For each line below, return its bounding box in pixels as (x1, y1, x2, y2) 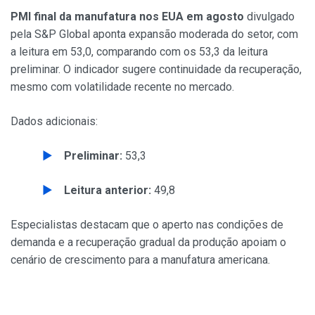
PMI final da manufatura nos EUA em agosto (11, 10, 244, 23)
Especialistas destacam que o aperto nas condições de (11, 218, 283, 231)
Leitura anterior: (64, 184, 151, 197)
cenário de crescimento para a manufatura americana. (11, 253, 270, 266)
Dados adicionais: (11, 115, 98, 128)
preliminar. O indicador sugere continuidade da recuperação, (11, 63, 302, 76)
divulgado (244, 10, 295, 23)
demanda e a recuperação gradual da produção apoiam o (11, 236, 286, 249)
